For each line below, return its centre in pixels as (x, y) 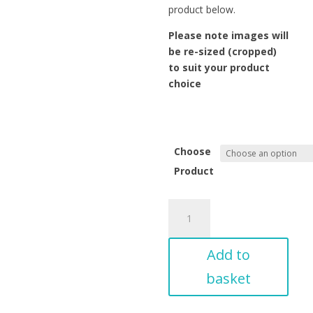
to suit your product (219, 67)
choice (185, 83)
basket (229, 278)
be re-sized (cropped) (223, 51)
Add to (229, 255)
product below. (202, 9)
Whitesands (194, 239)
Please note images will (229, 35)
